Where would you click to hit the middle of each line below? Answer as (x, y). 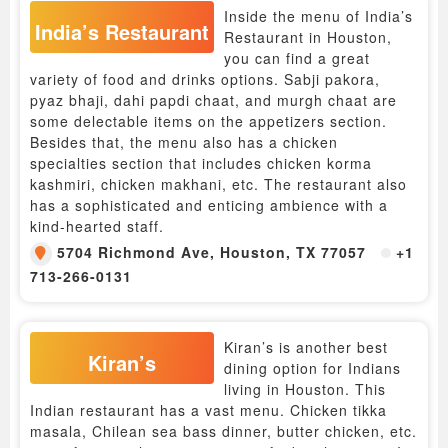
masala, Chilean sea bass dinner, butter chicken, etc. (223, 430)
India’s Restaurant (122, 31)
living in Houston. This (305, 388)
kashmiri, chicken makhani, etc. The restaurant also (218, 183)
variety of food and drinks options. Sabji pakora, (205, 78)
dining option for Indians (312, 367)
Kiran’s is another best (306, 346)
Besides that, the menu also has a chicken (184, 141)
